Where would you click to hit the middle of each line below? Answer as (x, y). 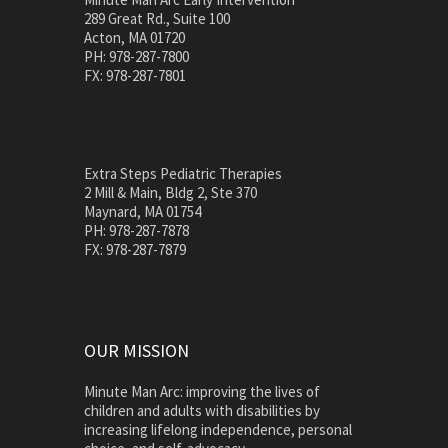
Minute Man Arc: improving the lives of (202, 391)
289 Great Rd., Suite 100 (157, 18)
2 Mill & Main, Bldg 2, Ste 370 (170, 192)
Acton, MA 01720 (134, 37)
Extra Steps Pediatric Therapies (183, 173)
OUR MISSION (136, 350)
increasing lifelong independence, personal (218, 429)
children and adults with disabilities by (202, 410)
